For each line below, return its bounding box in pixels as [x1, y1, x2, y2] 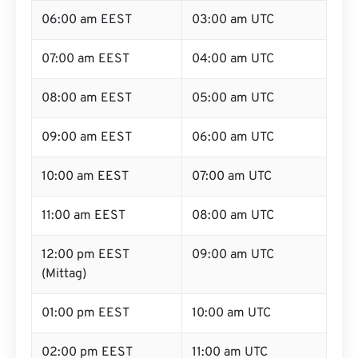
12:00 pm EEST [42, 247, 129, 263]
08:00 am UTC [192, 208, 274, 224]
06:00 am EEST [42, 12, 132, 28]
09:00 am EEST [42, 129, 132, 145]
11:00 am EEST [42, 208, 125, 224]
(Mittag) [42, 266, 86, 282]
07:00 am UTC [192, 169, 272, 185]
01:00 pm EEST [42, 305, 129, 321]
